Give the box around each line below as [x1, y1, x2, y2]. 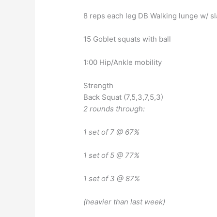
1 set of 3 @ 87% [83, 174, 140, 184]
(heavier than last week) [83, 197, 166, 207]
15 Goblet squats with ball [83, 34, 171, 44]
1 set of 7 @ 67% [83, 127, 140, 137]
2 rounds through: [83, 104, 145, 114]
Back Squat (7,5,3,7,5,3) [83, 93, 164, 102]
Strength [83, 81, 114, 91]
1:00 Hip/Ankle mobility [83, 58, 162, 67]
